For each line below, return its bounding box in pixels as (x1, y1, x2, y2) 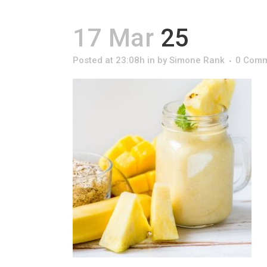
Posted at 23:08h (73, 55, 145, 66)
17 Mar (73, 23, 154, 52)
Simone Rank (169, 55, 225, 66)
